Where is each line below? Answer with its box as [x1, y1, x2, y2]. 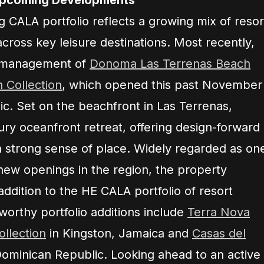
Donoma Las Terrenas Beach [90, 56, 250, 71]
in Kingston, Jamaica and [46, 226, 192, 240]
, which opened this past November [62, 77, 262, 92]
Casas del [192, 226, 246, 240]
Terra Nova [187, 204, 250, 219]
